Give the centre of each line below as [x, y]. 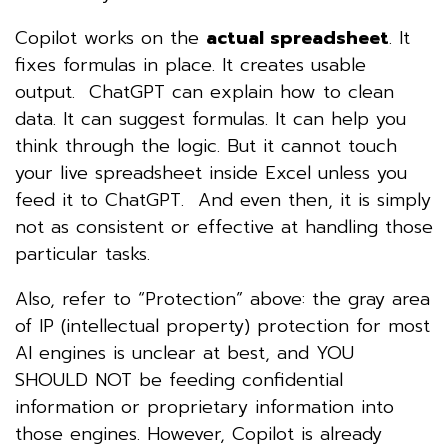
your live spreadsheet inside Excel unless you [211, 172]
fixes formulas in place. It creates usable [190, 64]
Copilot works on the [110, 37]
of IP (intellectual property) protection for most [222, 325]
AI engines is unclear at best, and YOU [184, 352]
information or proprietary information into [204, 406]
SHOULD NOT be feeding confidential [179, 379]
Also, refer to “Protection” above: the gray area [222, 298]
